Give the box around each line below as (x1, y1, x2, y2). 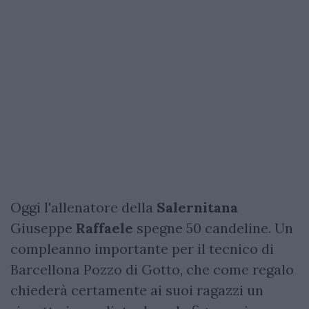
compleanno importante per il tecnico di (10, 239, 274, 257)
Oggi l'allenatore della (10, 198, 153, 216)
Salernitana (153, 198, 238, 216)
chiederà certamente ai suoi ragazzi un (10, 281, 263, 299)
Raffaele (76, 219, 133, 237)
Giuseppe (10, 219, 76, 237)
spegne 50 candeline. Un (133, 219, 293, 237)
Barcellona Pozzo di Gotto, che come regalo (10, 260, 294, 278)
